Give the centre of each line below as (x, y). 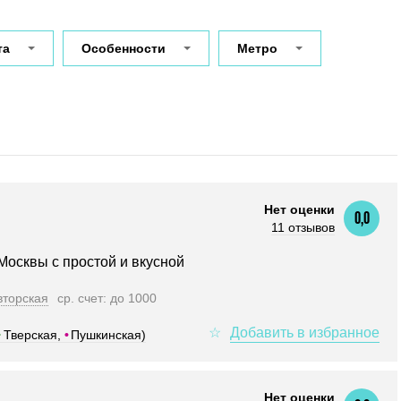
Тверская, (34, 334)
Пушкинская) (108, 334)
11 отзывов (303, 227)
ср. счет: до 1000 (107, 298)
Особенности (124, 48)
